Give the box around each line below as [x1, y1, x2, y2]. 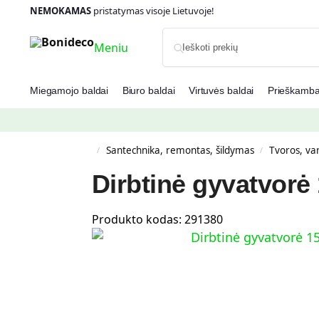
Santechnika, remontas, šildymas [105, 144, 254, 157]
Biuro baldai [122, 85, 175, 96]
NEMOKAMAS [29, 4, 91, 17]
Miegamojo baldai [29, 85, 109, 96]
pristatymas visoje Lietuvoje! [90, 4, 214, 17]
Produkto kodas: [91, 211, 184, 227]
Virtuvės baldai [188, 85, 254, 96]
